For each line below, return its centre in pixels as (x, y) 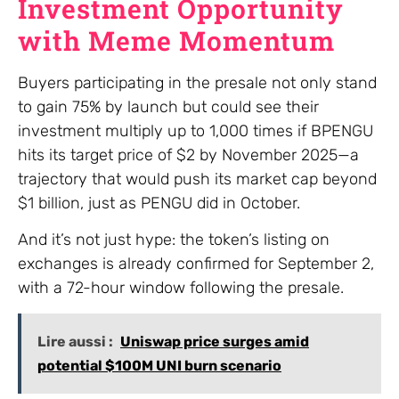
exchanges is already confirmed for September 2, (196, 264)
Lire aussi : (75, 341)
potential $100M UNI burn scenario (159, 365)
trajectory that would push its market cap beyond (197, 179)
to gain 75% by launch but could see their (168, 106)
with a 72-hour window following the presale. (181, 288)
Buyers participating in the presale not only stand (197, 82)
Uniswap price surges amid (215, 341)
